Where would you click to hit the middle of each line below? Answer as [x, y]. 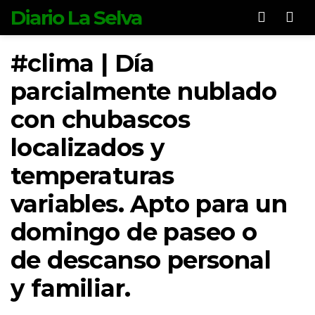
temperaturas [92, 176]
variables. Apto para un [149, 204]
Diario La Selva [76, 18]
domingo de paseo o [134, 232]
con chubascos [101, 120]
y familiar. [71, 288]
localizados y [88, 148]
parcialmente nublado [143, 91]
